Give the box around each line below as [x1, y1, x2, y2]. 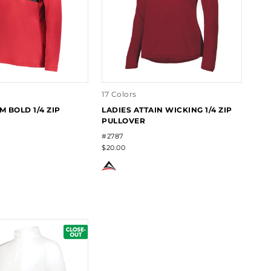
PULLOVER [102, 116, 146, 126]
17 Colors [102, 90, 137, 99]
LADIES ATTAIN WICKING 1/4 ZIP [102, 105, 232, 115]
